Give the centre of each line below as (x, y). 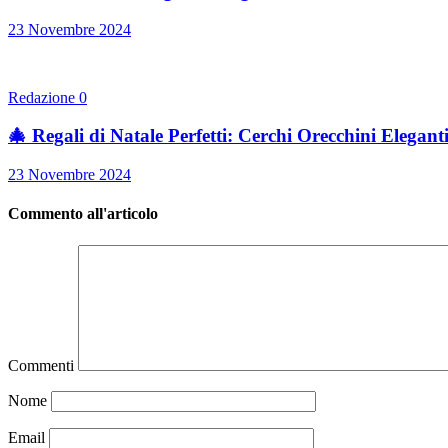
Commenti (43, 365)
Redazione (43, 97)
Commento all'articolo (83, 214)
